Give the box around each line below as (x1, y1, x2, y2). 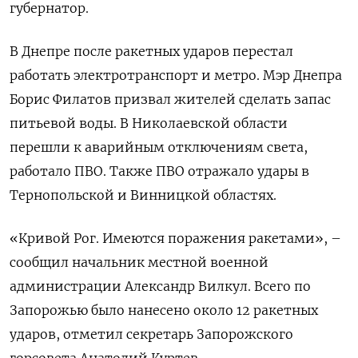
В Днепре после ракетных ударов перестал (10, 42, 293, 59)
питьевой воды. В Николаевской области (10, 114, 288, 131)
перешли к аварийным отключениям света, (10, 138, 308, 155)
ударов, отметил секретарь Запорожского (10, 325, 293, 342)
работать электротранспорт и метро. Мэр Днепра (10, 66, 342, 83)
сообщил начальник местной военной (10, 253, 268, 270)
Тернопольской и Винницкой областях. (10, 186, 276, 203)
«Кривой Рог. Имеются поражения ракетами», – (10, 229, 341, 246)
